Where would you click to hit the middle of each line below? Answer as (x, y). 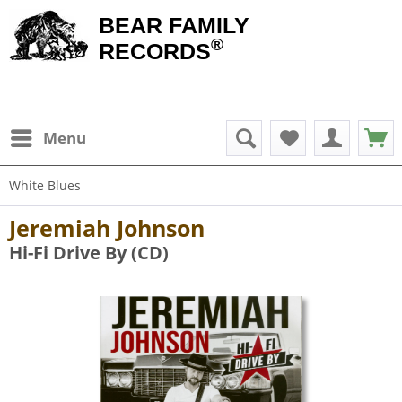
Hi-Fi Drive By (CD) (89, 253)
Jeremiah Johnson (107, 228)
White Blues (45, 185)
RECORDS (155, 51)
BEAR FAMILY (174, 25)
